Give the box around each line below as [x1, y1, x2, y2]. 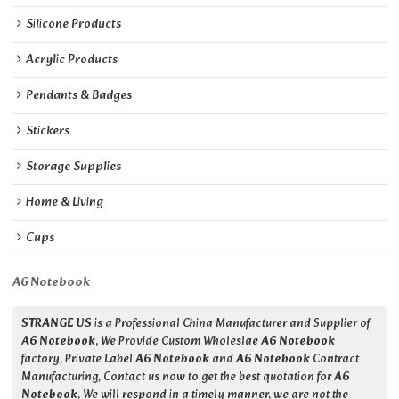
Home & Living [26, 192, 104, 214]
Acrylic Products [26, 50, 118, 71]
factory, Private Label [21, 350, 136, 370]
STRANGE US [21, 314, 93, 335]
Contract [310, 350, 360, 370]
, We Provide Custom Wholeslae [95, 332, 262, 353]
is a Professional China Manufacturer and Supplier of [92, 314, 371, 335]
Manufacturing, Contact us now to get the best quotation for [21, 368, 335, 388]
